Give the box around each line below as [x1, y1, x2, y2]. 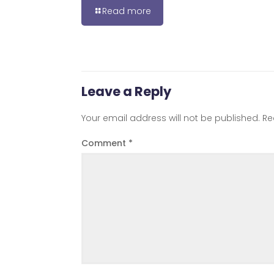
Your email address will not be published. [81, 111, 260, 124]
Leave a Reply [81, 82, 171, 100]
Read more [102, 5, 151, 18]
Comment [81, 136, 128, 149]
